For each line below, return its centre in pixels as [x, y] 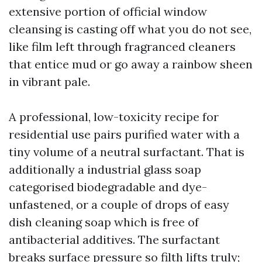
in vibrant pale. [49, 82]
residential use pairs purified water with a [124, 134]
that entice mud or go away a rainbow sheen [131, 64]
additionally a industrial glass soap [105, 169]
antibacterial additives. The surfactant [114, 239]
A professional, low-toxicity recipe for [114, 117]
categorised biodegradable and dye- [108, 187]
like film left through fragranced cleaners [122, 46]
